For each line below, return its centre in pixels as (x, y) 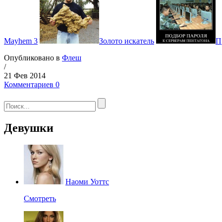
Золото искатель (127, 41)
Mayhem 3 (21, 41)
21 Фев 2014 (25, 76)
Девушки (29, 128)
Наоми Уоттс (87, 182)
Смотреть (40, 199)
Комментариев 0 (32, 85)
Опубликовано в (33, 58)
